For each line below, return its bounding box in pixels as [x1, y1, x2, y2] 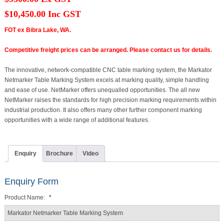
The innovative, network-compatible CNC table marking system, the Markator [4, 66, 212, 73]
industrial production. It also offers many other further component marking [4, 106, 202, 113]
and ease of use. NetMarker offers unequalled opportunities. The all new [4, 86, 200, 93]
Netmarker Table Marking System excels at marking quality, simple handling [4, 76, 209, 83]
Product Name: [4, 194, 45, 201]
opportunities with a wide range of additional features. [4, 116, 149, 123]
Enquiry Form [4, 176, 58, 187]
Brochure [45, 149, 73, 157]
